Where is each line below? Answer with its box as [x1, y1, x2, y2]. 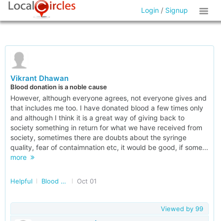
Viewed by [160, 205, 195, 213]
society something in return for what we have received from [10, 123, 202, 132]
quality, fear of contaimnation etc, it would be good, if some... [10, 143, 208, 151]
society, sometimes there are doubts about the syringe [10, 133, 186, 142]
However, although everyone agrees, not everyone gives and [10, 94, 207, 102]
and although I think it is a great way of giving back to [10, 113, 184, 122]
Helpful [10, 177, 33, 185]
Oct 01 [77, 177, 97, 185]
